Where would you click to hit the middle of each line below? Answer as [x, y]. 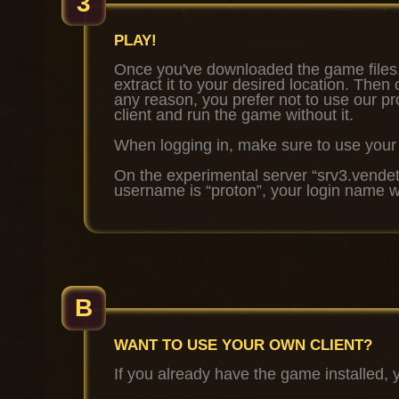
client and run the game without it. [234, 115]
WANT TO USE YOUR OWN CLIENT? [243, 345]
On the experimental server [213, 175]
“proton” [234, 191]
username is [160, 191]
